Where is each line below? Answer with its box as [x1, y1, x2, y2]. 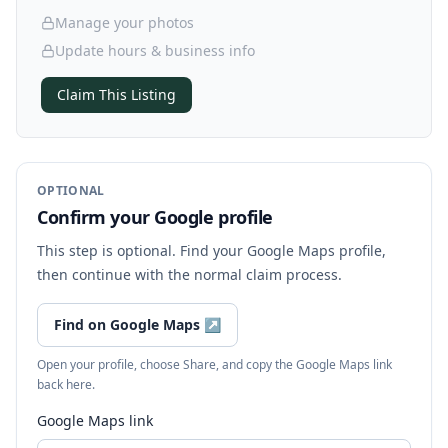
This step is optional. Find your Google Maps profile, [37, 241, 386, 260]
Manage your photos [55, 13, 194, 32]
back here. [37, 376, 95, 393]
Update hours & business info [55, 41, 255, 60]
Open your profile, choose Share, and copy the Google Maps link [37, 356, 392, 373]
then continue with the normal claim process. [37, 265, 342, 284]
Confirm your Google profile [37, 205, 273, 229]
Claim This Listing [57, 85, 176, 104]
